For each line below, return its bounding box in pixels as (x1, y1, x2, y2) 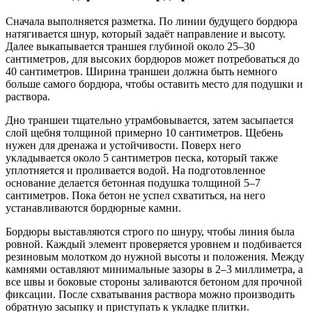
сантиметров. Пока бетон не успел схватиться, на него (6, 189, 265, 201)
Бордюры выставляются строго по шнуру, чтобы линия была (6, 225, 295, 237)
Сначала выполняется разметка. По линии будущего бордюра (6, 15, 297, 27)
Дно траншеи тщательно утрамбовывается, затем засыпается (6, 114, 293, 126)
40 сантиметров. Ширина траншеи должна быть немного (6, 65, 277, 77)
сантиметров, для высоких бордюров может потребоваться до (6, 52, 299, 65)
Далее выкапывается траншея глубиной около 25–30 (6, 40, 255, 52)
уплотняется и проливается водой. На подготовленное (6, 164, 265, 176)
